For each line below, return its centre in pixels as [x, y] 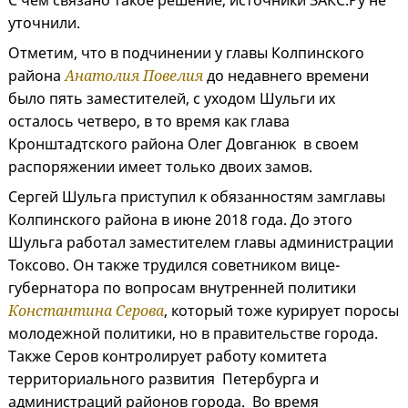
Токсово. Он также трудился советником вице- [174, 265]
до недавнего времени [286, 76]
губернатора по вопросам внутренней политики [182, 288]
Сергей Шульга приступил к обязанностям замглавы [197, 197]
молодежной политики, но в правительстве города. [193, 334]
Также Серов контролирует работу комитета [168, 357]
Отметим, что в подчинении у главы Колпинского [186, 53]
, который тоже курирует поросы [281, 311]
